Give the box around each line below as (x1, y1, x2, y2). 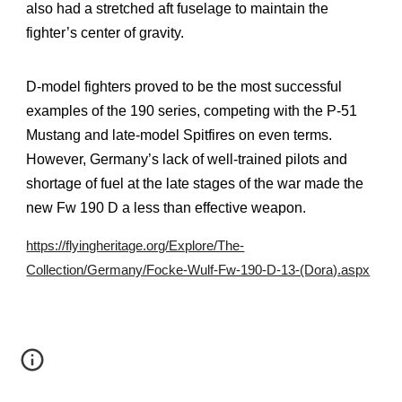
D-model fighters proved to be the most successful (26, 79, 343, 94)
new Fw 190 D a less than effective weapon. (26, 200, 307, 215)
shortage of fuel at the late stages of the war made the (26, 176, 364, 191)
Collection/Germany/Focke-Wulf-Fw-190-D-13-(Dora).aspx (26, 263, 371, 277)
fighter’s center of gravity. (26, 25, 185, 40)
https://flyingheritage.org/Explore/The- (26, 239, 245, 253)
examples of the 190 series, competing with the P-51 (26, 103, 358, 118)
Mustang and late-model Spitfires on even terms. (26, 127, 333, 143)
